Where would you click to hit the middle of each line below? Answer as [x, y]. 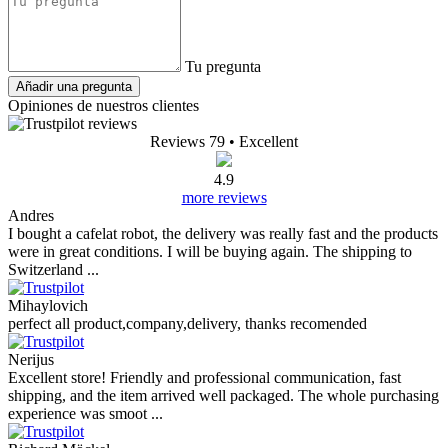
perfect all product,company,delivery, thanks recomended [187, 324]
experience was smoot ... [85, 414]
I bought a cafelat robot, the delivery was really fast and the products [223, 234]
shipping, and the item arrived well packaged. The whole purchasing [223, 396]
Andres [31, 216]
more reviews [224, 198]
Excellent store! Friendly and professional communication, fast [204, 378]
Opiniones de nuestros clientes [103, 106]
